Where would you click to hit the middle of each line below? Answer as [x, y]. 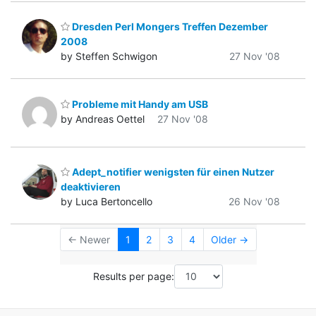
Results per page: [134, 276]
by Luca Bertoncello [107, 202]
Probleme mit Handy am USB [139, 104]
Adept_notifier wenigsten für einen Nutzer [172, 172]
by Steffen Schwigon [109, 56]
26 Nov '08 [254, 202]
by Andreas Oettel [103, 119]
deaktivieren [91, 187]
